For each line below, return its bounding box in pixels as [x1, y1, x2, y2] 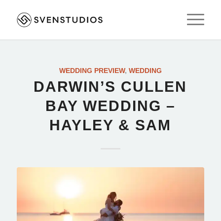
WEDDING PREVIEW [59, 67, 125, 74]
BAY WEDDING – [45, 98, 176, 114]
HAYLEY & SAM [49, 117, 172, 133]
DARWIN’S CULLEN [34, 78, 187, 95]
